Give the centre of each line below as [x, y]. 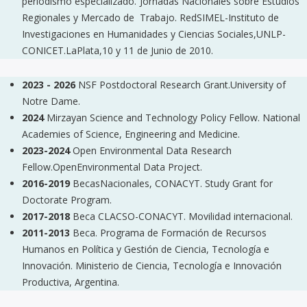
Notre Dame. [51, 101]
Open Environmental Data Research [152, 150]
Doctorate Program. [67, 200]
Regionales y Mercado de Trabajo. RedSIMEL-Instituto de [150, 17]
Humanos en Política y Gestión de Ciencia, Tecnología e [146, 249]
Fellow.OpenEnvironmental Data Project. [112, 167]
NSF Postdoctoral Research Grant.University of [181, 85]
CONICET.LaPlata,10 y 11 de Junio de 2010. [118, 50]
